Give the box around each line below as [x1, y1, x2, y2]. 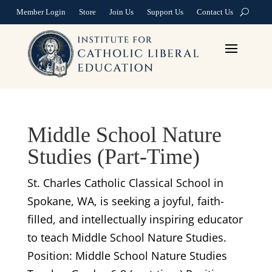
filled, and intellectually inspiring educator [27, 211, 243, 226]
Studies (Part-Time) [27, 144, 200, 169]
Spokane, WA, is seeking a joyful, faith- [27, 193, 224, 208]
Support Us [147, 7, 183, 16]
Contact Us [197, 7, 233, 16]
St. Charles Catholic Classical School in [27, 175, 223, 190]
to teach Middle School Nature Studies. [27, 229, 226, 245]
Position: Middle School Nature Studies [27, 248, 227, 263]
